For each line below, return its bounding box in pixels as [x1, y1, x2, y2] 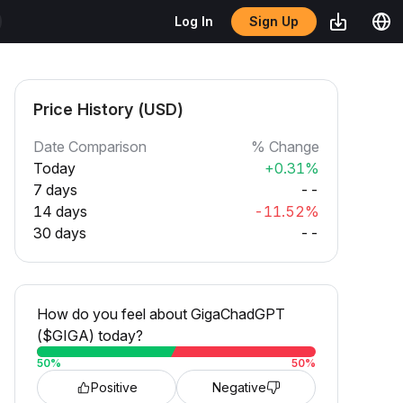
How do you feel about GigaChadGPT [37, 305, 285, 323]
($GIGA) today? [37, 327, 143, 345]
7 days [33, 181, 77, 199]
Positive [90, 380, 138, 395]
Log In [175, 13, 213, 29]
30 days [33, 224, 86, 242]
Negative [211, 380, 266, 395]
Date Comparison [33, 138, 147, 156]
